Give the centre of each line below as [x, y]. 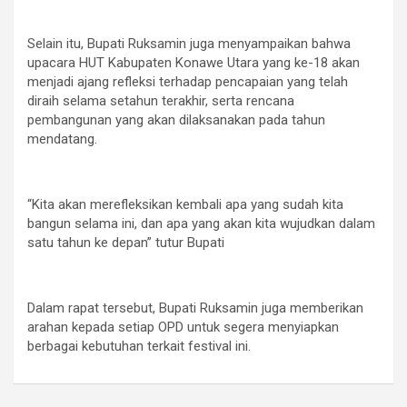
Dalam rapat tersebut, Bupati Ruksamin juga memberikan [195, 308]
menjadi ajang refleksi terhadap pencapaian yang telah [188, 81]
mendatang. [62, 139]
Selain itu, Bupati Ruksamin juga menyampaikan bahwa [189, 43]
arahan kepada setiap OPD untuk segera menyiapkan [183, 327]
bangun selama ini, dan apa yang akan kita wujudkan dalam [201, 223]
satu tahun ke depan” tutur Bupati [126, 242]
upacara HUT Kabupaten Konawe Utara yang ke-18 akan [194, 62]
